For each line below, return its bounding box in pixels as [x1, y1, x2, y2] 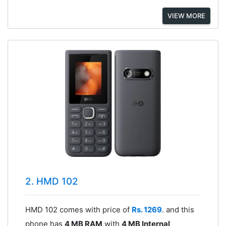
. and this [161, 204, 194, 214]
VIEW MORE [167, 12, 205, 20]
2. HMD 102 [25, 175, 78, 187]
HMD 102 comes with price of [25, 204, 132, 214]
